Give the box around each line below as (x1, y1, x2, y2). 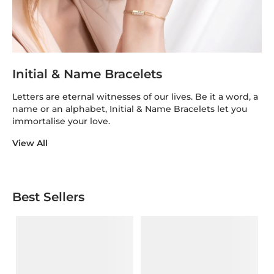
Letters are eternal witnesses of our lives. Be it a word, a (12, 91, 258, 103)
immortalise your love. (12, 116, 110, 127)
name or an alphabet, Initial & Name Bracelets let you (12, 103, 247, 115)
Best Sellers (12, 190, 88, 205)
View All (12, 138, 48, 149)
